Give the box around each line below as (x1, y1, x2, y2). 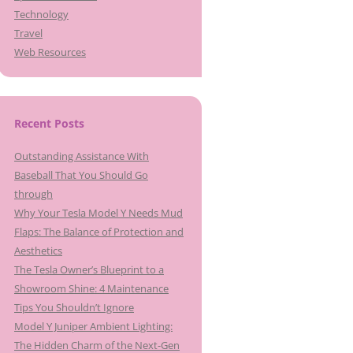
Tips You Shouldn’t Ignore (14, 300, 134, 314)
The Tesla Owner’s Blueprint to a (14, 262, 164, 277)
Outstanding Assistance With (14, 149, 149, 163)
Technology (14, 7, 69, 21)
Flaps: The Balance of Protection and (14, 225, 184, 239)
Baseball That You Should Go (14, 168, 148, 182)
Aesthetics (14, 243, 62, 258)
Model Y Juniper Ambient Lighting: (14, 319, 173, 333)
